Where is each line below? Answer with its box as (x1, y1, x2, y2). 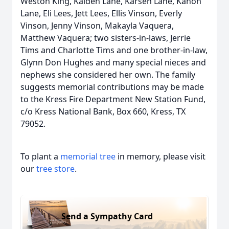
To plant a (20, 151, 60, 162)
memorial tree (60, 151, 116, 162)
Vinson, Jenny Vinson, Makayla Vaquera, (20, 20, 174, 31)
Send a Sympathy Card (61, 210, 153, 222)
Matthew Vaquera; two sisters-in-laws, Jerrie (20, 32, 191, 43)
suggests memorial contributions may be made (20, 81, 204, 93)
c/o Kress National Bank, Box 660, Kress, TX (20, 106, 186, 117)
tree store (36, 163, 75, 174)
